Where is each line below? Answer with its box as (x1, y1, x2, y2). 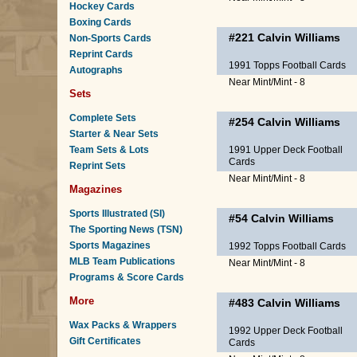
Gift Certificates (69, 335, 141, 347)
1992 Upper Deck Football (229, 325, 343, 336)
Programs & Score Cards (69, 272, 184, 283)
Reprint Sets (69, 160, 126, 171)
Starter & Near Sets (69, 128, 159, 139)
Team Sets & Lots (69, 144, 149, 155)
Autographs (69, 65, 123, 76)
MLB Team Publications (69, 256, 175, 267)
